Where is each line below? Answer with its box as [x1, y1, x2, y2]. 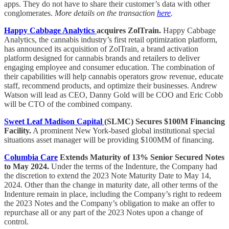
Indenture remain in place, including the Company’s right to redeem [4, 190, 221, 199]
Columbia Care [4, 153, 58, 162]
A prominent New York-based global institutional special [31, 126, 215, 135]
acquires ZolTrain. [97, 26, 161, 35]
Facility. [4, 126, 31, 135]
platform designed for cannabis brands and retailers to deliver [4, 54, 200, 63]
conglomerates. [4, 9, 55, 18]
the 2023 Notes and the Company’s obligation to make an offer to [4, 199, 215, 208]
